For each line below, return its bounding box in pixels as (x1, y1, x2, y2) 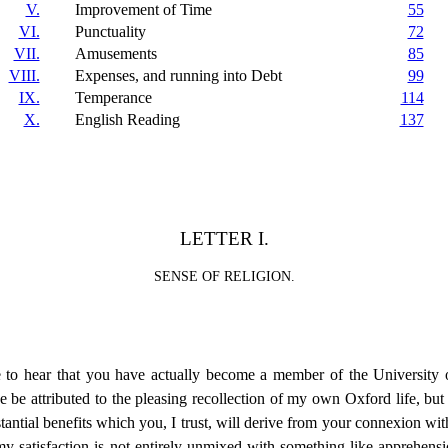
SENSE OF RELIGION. (153, 267, 295, 284)
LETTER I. (179, 227, 269, 249)
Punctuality (74, 22, 146, 40)
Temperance (74, 88, 152, 106)
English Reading (74, 110, 180, 128)
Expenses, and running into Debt (74, 66, 282, 84)
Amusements (74, 44, 157, 62)
